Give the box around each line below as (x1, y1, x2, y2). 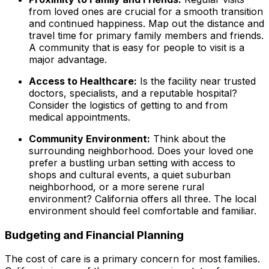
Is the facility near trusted (137, 75, 256, 87)
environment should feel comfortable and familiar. (29, 205, 256, 217)
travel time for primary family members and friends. (29, 29, 264, 41)
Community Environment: (29, 133, 150, 145)
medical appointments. (29, 111, 130, 123)
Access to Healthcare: (29, 75, 137, 87)
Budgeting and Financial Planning (5, 228, 184, 242)
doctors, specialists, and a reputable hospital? (29, 87, 237, 99)
